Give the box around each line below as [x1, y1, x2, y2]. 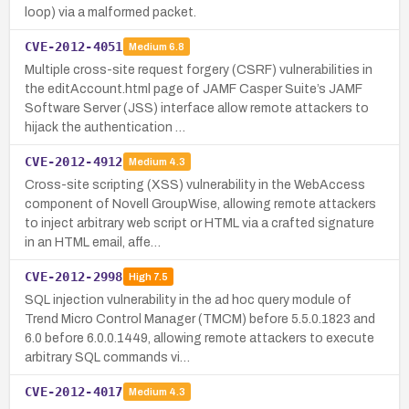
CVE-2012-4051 [25, 38, 123, 54]
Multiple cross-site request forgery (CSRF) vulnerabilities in [25, 62, 372, 77]
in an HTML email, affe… [25, 235, 161, 249]
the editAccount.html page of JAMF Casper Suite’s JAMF [25, 81, 362, 96]
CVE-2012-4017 [25, 383, 123, 399]
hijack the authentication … [25, 120, 185, 134]
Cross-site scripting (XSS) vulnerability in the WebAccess [25, 177, 365, 192]
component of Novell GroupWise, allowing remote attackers [25, 196, 376, 211]
